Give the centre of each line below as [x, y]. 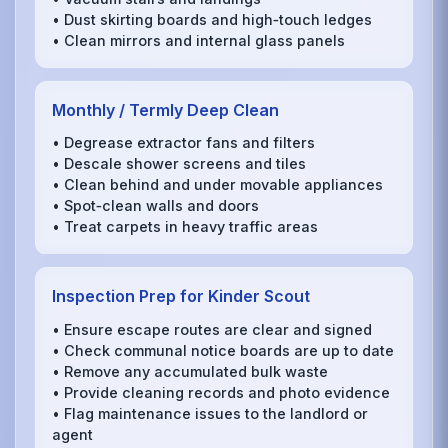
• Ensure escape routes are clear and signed [212, 329]
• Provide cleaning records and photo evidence [221, 392]
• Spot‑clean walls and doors [156, 206]
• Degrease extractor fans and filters [184, 143]
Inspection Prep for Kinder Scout [181, 296]
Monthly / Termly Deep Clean [166, 109]
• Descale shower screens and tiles [179, 164]
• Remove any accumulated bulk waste [190, 371]
